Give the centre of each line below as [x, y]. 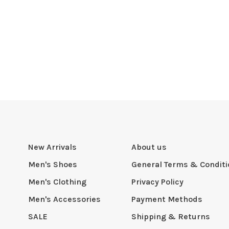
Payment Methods [167, 199]
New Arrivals [52, 147]
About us [149, 147]
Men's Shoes [53, 164]
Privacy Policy [157, 181]
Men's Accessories [64, 199]
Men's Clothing [57, 181]
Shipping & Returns [171, 216]
